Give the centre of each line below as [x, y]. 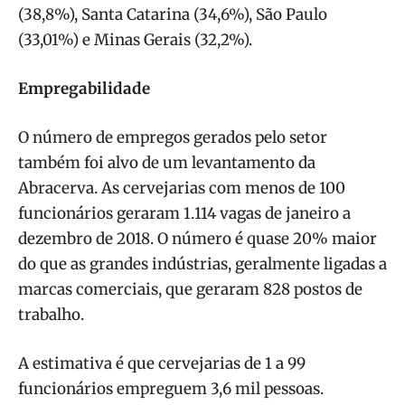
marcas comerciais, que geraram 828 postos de [190, 289]
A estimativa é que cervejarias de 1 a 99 [162, 363]
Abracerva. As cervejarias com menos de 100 [182, 188]
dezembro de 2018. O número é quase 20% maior [198, 238]
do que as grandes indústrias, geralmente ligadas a [202, 264]
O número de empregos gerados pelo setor [173, 137]
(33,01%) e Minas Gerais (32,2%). [135, 39]
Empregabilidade [84, 88]
